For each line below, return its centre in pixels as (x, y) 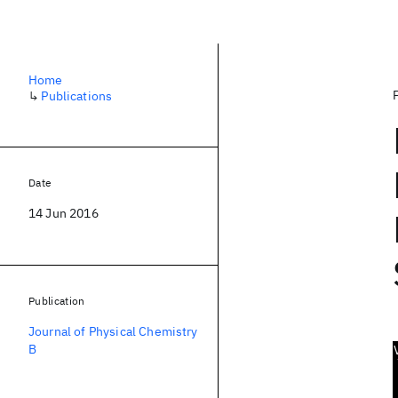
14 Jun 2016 (64, 213)
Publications (77, 96)
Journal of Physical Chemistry (113, 331)
